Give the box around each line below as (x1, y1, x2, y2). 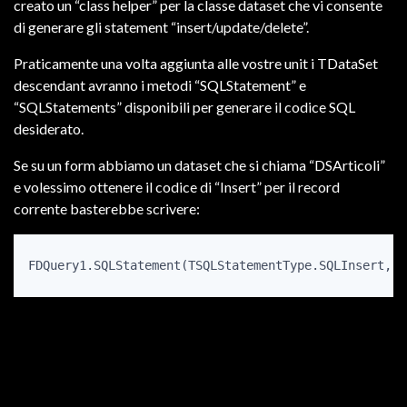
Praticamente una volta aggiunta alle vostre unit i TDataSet (14, 55, 378, 73)
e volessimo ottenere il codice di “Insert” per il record (14, 178, 340, 196)
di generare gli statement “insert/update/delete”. (14, 18, 309, 36)
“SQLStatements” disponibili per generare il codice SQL (14, 98, 355, 116)
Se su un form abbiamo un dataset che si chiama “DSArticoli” (14, 156, 385, 174)
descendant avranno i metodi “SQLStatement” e (14, 76, 309, 94)
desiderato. (14, 120, 84, 138)
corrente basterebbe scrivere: (14, 200, 200, 218)
